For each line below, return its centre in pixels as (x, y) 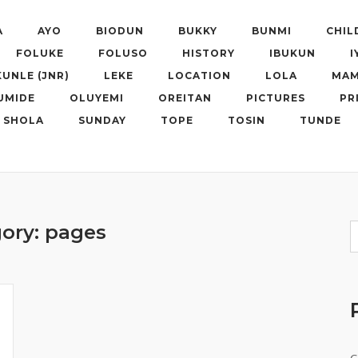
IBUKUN (292, 53)
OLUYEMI (97, 98)
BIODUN (120, 31)
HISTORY (209, 53)
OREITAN (185, 98)
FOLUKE (40, 53)
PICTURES (276, 98)
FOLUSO (123, 53)
